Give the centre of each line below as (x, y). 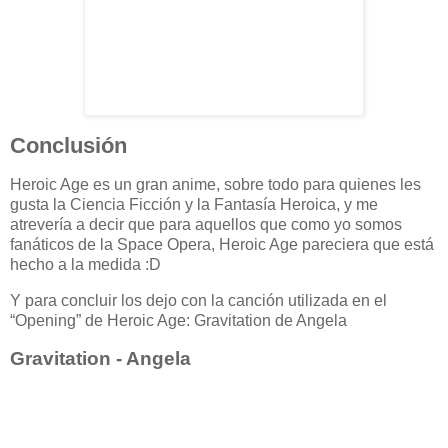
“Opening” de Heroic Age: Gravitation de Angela (178, 321)
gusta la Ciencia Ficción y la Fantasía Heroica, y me (194, 205)
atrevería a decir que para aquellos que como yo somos (206, 225)
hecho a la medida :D (85, 265)
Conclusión (68, 145)
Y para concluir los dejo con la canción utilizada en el (198, 301)
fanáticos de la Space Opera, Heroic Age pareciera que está (222, 245)
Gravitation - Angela (100, 359)
